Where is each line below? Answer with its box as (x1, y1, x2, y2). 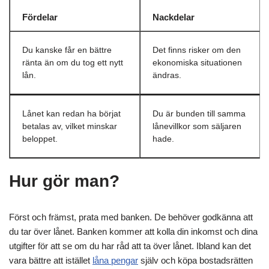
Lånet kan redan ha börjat (22, 109, 121, 118)
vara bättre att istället (9, 255, 92, 265)
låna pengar (92, 255, 138, 265)
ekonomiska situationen (153, 58, 242, 67)
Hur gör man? (9, 172, 119, 190)
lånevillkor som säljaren (153, 122, 241, 131)
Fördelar (22, 12, 58, 22)
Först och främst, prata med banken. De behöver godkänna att (9, 212, 253, 222)
